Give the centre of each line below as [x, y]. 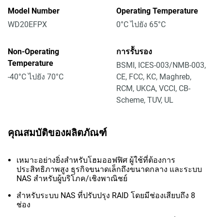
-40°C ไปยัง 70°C [36, 77]
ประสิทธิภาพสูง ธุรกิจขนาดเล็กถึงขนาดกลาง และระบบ [109, 169]
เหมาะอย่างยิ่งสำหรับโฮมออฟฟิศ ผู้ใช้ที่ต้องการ [96, 160]
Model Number [34, 11]
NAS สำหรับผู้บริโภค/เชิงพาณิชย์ [72, 178]
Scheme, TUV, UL [145, 100]
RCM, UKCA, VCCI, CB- [153, 88]
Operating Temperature [157, 11]
